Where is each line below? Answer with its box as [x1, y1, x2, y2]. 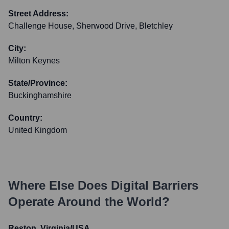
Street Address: [8, 9, 68, 18]
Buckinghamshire [8, 91, 72, 100]
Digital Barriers [111, 178, 198, 192]
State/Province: [8, 79, 67, 87]
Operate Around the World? [8, 195, 170, 209]
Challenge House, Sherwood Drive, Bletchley [8, 21, 173, 30]
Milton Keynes [8, 56, 60, 65]
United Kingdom [8, 126, 67, 134]
